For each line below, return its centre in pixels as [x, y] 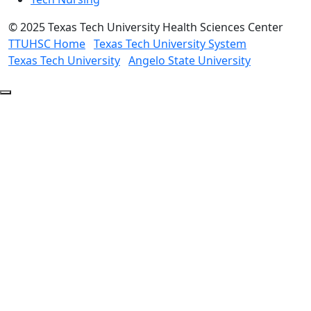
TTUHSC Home [47, 44]
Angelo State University [190, 61]
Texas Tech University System [170, 44]
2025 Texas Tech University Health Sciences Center [150, 27]
